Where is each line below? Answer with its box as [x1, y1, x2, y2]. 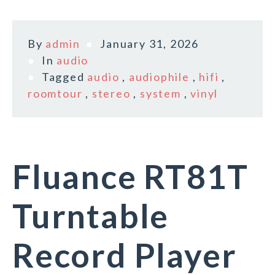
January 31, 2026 [100, 37, 199, 51]
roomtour [28, 87, 83, 101]
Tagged [41, 70, 88, 84]
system [140, 87, 181, 101]
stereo [91, 87, 131, 101]
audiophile [128, 70, 190, 84]
